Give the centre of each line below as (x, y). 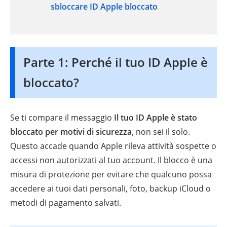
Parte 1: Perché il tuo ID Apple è (116, 62)
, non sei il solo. (161, 131)
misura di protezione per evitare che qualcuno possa (111, 174)
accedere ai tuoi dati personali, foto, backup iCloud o (110, 188)
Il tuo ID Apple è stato (156, 117)
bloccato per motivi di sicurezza (71, 131)
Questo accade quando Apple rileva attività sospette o (113, 146)
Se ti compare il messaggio (62, 117)
